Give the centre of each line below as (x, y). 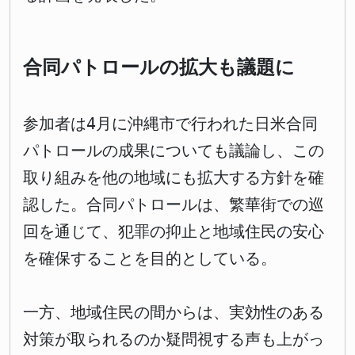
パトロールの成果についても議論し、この (174, 151)
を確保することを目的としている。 (150, 259)
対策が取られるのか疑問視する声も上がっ (174, 340)
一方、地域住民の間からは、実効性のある (174, 313)
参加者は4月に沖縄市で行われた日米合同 (170, 124)
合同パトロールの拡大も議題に (159, 68)
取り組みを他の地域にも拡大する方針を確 (174, 178)
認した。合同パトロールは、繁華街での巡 (174, 205)
